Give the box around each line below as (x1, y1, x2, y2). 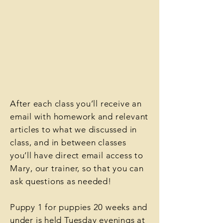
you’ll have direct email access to (10, 150, 143, 160)
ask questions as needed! (10, 176, 111, 186)
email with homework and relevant (10, 111, 149, 121)
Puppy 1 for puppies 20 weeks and (10, 202, 148, 212)
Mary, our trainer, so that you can (10, 163, 144, 173)
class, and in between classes (10, 137, 126, 147)
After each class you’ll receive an (10, 99, 142, 109)
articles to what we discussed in (10, 124, 137, 134)
